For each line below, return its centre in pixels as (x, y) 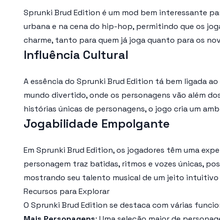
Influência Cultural (76, 55)
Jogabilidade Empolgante (97, 124)
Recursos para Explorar (67, 191)
